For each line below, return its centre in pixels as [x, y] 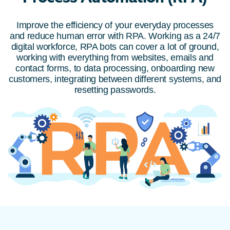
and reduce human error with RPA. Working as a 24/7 [115, 36]
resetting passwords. [115, 90]
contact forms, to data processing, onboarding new [115, 69]
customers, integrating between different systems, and [115, 79]
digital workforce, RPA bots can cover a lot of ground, [115, 47]
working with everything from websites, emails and [115, 58]
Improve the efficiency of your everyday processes [115, 25]
